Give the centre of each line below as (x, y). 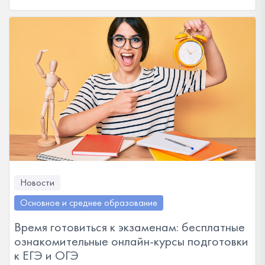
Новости (37, 182)
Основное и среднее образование (89, 203)
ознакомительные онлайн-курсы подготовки (131, 241)
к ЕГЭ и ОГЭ (46, 255)
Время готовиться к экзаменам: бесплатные (130, 227)
